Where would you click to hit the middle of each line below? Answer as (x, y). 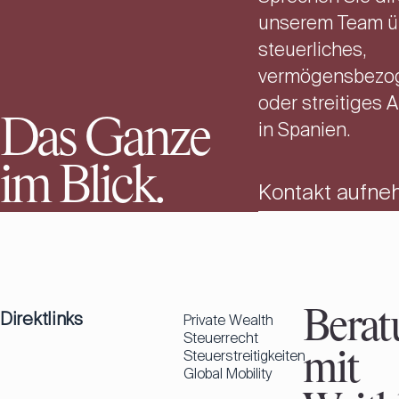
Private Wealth (228, 321)
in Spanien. (304, 130)
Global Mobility (228, 374)
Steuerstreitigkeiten (244, 356)
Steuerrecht (221, 338)
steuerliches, (312, 50)
